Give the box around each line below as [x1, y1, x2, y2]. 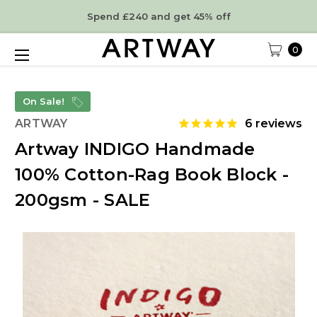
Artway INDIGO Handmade [15, 138, 255, 159]
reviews [253, 116, 302, 130]
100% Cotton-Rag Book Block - [15, 163, 289, 185]
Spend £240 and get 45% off [86, 11, 231, 22]
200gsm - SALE [15, 189, 151, 210]
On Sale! [22, 95, 67, 107]
